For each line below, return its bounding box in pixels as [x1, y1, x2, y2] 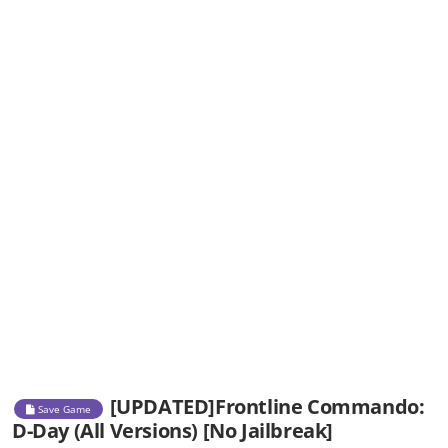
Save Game [35, 401, 91, 416]
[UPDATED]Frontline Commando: [109, 393, 425, 421]
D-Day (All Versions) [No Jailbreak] [12, 417, 334, 445]
